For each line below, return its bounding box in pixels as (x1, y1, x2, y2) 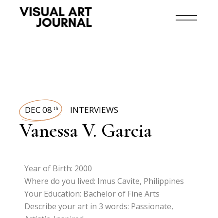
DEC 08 (25, 104, 53, 115)
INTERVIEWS (70, 104, 119, 115)
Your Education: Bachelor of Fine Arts (24, 188, 160, 199)
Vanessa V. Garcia (19, 119, 152, 142)
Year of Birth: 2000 (24, 163, 92, 174)
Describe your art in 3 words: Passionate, (24, 201, 174, 212)
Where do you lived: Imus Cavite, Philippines (24, 176, 184, 186)
